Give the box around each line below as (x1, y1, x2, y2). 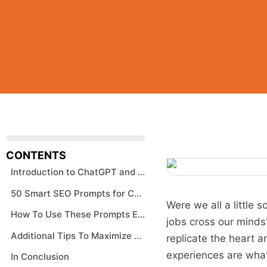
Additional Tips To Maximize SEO (134, 229, 141, 241)
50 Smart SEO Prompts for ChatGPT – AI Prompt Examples (134, 187, 141, 199)
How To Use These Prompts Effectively (138, 209, 145, 220)
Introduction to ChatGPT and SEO (138, 166, 145, 178)
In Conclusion (11, 251, 69, 262)
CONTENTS (6, 149, 66, 162)
